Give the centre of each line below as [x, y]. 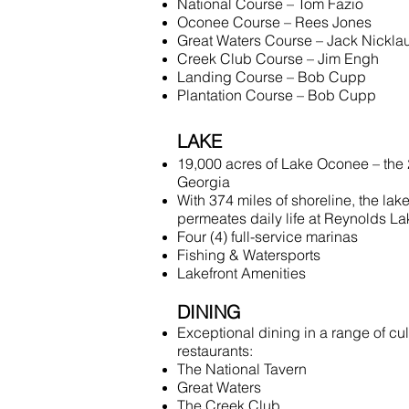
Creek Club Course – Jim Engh [278, 58]
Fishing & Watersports [249, 255]
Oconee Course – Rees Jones [274, 22]
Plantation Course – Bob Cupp [277, 95]
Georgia [204, 182]
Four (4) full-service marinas [267, 236]
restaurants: [215, 351]
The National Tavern [242, 369]
